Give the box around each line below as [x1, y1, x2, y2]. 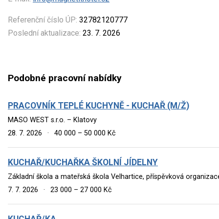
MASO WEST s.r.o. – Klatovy [8, 115, 97, 124]
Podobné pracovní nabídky [8, 72, 122, 84]
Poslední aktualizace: [8, 28, 81, 38]
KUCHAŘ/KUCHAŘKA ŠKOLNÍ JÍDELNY [8, 157, 158, 167]
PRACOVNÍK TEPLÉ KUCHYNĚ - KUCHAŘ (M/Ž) [8, 100, 189, 110]
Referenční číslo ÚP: [8, 15, 77, 24]
